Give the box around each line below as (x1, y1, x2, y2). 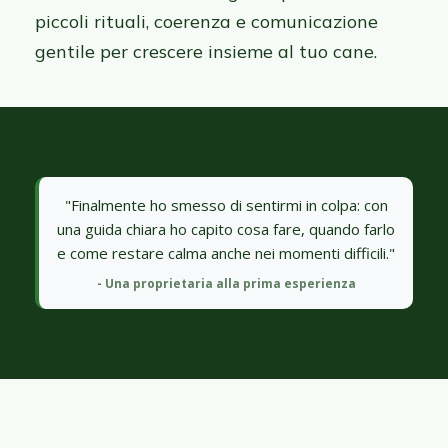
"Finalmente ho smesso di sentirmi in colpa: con (64, 195, 388, 216)
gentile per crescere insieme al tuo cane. (35, 40, 377, 64)
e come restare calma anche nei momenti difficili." (57, 243, 395, 264)
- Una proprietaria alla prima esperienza (96, 275, 356, 293)
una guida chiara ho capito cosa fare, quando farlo (57, 219, 395, 240)
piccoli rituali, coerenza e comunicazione (35, 10, 378, 34)
